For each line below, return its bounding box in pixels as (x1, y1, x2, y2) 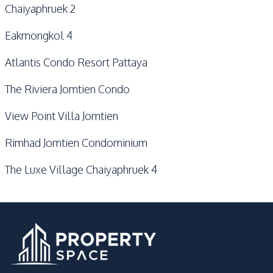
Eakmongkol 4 (5, 28, 73, 42)
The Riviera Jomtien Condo (5, 82, 130, 96)
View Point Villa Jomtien (5, 108, 118, 122)
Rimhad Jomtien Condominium (5, 135, 147, 149)
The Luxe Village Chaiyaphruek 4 (5, 162, 157, 176)
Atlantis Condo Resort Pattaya (5, 55, 147, 69)
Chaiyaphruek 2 (5, 1, 76, 15)
